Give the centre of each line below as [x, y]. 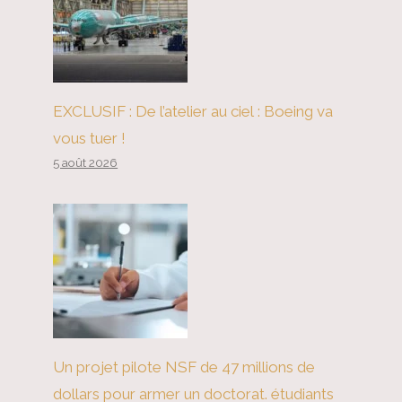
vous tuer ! [90, 138]
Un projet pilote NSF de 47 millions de [184, 367]
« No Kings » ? [101, 42]
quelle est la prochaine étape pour [183, 15]
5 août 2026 [86, 162]
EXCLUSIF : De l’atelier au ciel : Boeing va [193, 111]
